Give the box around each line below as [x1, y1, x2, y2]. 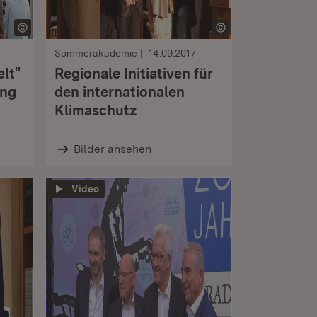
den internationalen [54, 83, 185, 100]
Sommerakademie [54, 47, 137, 59]
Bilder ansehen [73, 142, 151, 156]
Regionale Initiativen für [54, 65, 213, 82]
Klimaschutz [54, 102, 137, 119]
